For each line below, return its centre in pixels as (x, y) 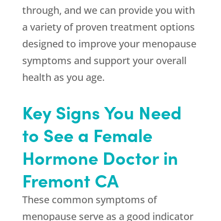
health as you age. (63, 77)
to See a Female (87, 135)
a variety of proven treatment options (108, 27)
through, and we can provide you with (108, 10)
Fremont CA (70, 180)
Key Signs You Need (102, 112)
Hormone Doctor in (100, 157)
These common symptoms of (89, 200)
